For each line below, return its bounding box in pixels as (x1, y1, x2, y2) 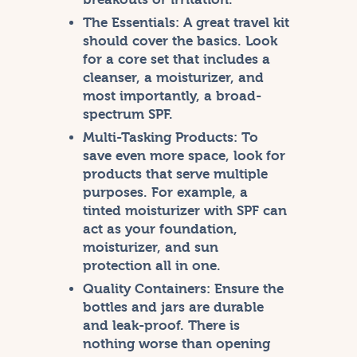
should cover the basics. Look (83, 33, 278, 49)
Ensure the (210, 281, 284, 297)
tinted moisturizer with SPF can (83, 203, 288, 219)
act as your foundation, (83, 222, 238, 237)
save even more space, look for (83, 148, 286, 164)
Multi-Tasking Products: (83, 130, 238, 146)
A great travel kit (179, 15, 290, 31)
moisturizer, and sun (83, 240, 219, 256)
